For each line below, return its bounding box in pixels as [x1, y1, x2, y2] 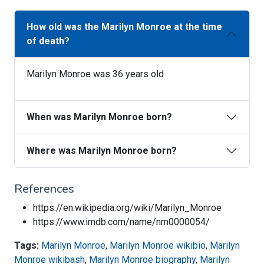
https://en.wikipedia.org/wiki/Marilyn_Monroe [33, 202, 222, 214]
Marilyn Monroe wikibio [110, 240, 206, 252]
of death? [27, 35, 70, 47]
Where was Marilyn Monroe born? [27, 145, 177, 157]
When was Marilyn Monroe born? [27, 111, 172, 123]
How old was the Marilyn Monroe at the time [27, 21, 222, 33]
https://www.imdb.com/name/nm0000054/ [33, 216, 210, 228]
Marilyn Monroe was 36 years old [27, 68, 164, 80]
